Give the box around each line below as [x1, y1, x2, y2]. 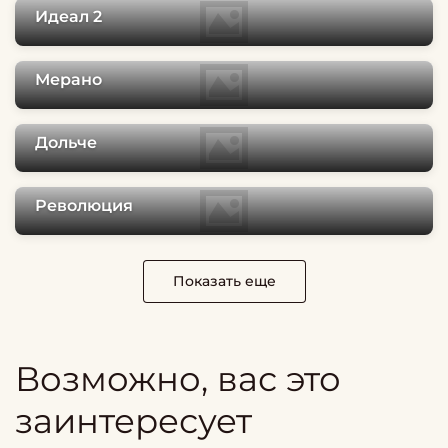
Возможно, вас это [15, 357, 341, 400]
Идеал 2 [35, 6, 102, 26]
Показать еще [172, 272, 276, 291]
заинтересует [15, 399, 252, 442]
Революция [35, 195, 133, 215]
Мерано [35, 69, 102, 89]
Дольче [35, 132, 97, 152]
